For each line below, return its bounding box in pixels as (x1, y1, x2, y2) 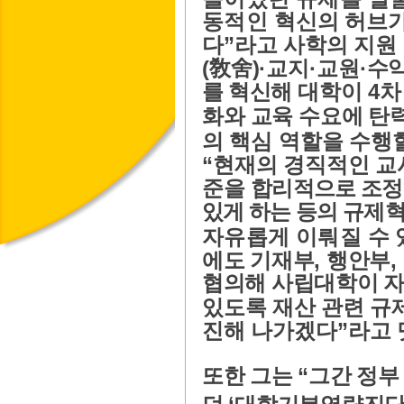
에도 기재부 (202, 249, 315, 272)
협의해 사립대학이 (202, 271, 379, 295)
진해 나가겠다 (202, 319, 337, 343)
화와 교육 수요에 (202, 105, 363, 128)
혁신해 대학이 (227, 80, 368, 104)
